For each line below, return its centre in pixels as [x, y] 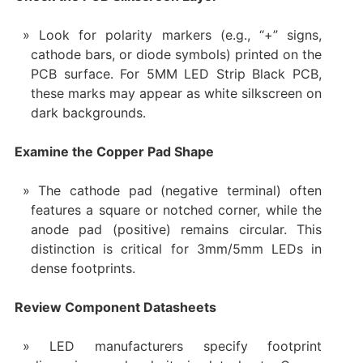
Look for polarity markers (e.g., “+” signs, [181, 35]
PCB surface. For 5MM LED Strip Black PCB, [176, 74]
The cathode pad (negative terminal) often [180, 191]
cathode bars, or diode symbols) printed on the [176, 55]
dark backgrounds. [88, 113]
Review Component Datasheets [115, 307]
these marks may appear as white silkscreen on [176, 94]
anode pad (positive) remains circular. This [176, 230]
